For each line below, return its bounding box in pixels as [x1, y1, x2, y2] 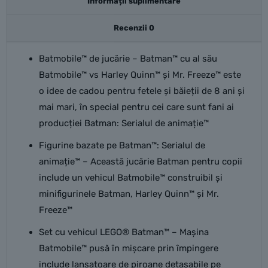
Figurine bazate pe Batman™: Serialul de [38, 140, 205, 151]
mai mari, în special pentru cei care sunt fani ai [38, 102, 234, 112]
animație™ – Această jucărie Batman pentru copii [38, 156, 242, 167]
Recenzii [114, 23, 149, 32]
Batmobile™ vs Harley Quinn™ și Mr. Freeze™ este [38, 69, 241, 80]
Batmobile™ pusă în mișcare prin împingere [38, 243, 218, 254]
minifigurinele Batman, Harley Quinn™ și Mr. [38, 188, 219, 199]
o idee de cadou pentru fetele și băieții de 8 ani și [38, 86, 245, 96]
